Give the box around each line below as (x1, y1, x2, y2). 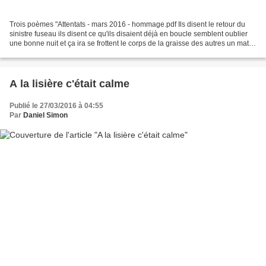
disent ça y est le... (9, 49, 68, 58)
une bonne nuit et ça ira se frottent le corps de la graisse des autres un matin (9, 39, 255, 48)
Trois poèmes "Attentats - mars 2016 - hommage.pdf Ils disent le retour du (9, 20, 245, 29)
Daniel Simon (23, 111, 68, 120)
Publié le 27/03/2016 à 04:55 (9, 102, 103, 110)
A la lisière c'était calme (9, 78, 129, 90)
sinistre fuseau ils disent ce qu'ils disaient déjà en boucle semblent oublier (9, 30, 248, 39)
